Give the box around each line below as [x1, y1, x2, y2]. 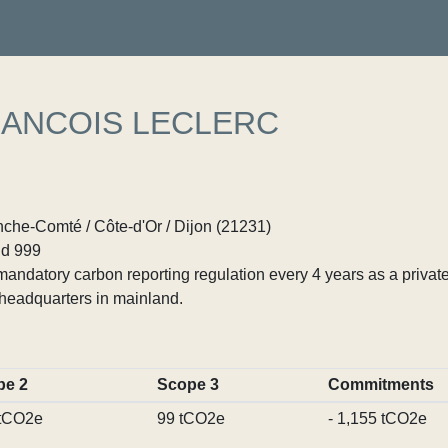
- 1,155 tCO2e [327, 410, 427, 427]
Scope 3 [156, 376, 219, 393]
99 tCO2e [156, 410, 225, 427]
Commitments [327, 376, 434, 393]
